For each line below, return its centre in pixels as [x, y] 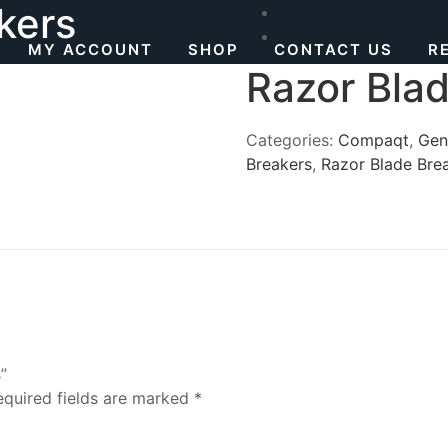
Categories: [292, 140]
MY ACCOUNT [90, 50]
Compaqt [374, 140]
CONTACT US [333, 50]
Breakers [279, 164]
